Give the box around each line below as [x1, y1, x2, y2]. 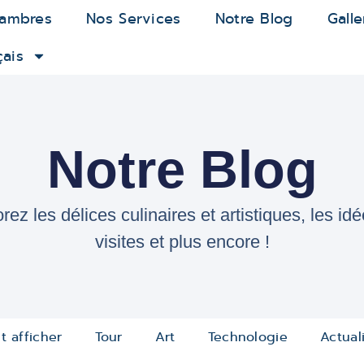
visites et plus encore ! [94, 232, 270, 252]
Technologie [207, 327, 288, 346]
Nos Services [86, 8, 181, 29]
